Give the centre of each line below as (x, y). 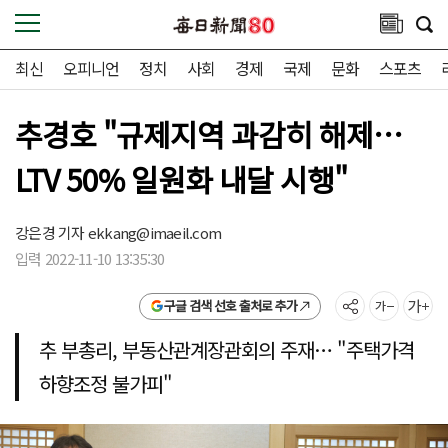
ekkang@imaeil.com (154, 232)
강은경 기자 (51, 232)
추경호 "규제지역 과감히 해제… (209, 134)
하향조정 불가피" (106, 383)
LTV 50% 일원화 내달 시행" (181, 179)
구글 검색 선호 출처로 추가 (230, 305)
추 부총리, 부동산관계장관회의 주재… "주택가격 (227, 349)
